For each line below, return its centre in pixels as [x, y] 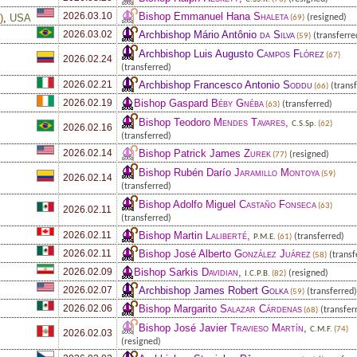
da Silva [277, 34]
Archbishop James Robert [200, 290]
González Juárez [273, 253]
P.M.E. [265, 237]
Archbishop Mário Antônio [199, 34]
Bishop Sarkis [168, 272]
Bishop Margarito [179, 308]
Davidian [220, 272]
